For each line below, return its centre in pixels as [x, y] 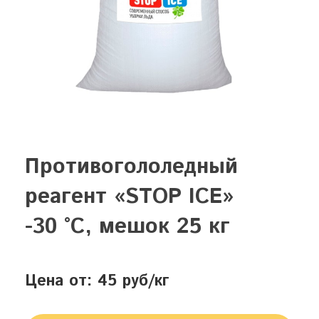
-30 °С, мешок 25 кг [127, 227]
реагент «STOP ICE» [129, 197]
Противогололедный [131, 167]
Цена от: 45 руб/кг [97, 281]
